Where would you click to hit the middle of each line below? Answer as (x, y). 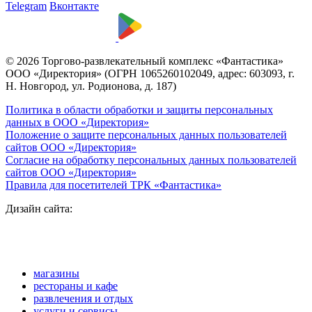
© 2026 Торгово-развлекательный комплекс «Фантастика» (145, 61)
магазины (56, 274)
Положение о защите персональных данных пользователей (146, 135)
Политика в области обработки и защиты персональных (139, 110)
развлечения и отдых (83, 299)
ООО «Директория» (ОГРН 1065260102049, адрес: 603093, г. (150, 74)
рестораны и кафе (76, 286)
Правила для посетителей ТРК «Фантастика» (114, 185)
